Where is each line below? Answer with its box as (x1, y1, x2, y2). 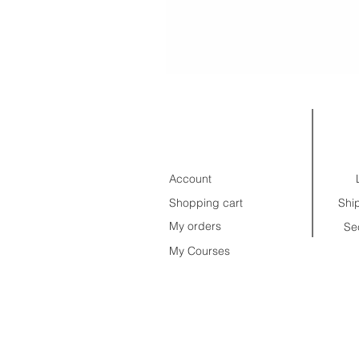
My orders (169, 218, 221, 233)
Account (169, 171, 212, 186)
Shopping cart (169, 195, 243, 210)
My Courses (169, 243, 230, 258)
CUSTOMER (179, 121, 260, 140)
